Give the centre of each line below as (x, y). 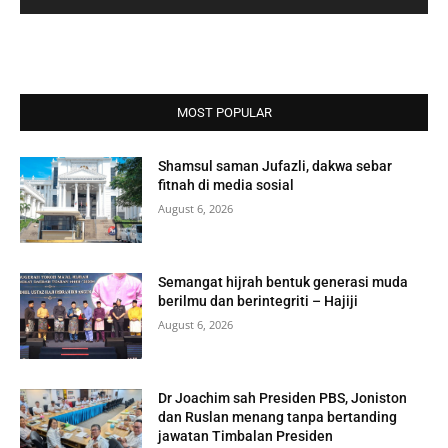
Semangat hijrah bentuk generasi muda (283, 282)
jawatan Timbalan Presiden (246, 435)
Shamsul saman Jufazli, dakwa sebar (275, 166)
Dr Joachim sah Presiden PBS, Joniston (283, 397)
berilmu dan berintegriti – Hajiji (258, 301)
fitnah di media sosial (226, 185)
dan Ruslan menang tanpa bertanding (278, 416)
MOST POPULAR (224, 113)
